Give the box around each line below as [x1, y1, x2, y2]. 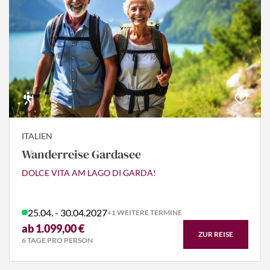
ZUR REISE [198, 229, 233, 239]
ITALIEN [22, 130, 52, 141]
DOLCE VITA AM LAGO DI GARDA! [22, 167, 156, 178]
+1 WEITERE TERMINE [107, 208, 182, 218]
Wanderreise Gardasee [22, 145, 141, 163]
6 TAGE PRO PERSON [22, 236, 93, 245]
